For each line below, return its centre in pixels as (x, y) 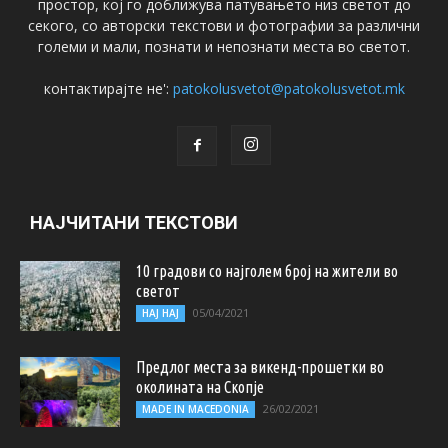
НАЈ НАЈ (160, 313)
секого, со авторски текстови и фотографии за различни (224, 26)
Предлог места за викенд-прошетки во (260, 367)
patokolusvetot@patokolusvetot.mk (288, 89)
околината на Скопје (200, 387)
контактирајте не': (108, 89)
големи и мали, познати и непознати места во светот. (224, 47)
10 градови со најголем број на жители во (267, 271)
